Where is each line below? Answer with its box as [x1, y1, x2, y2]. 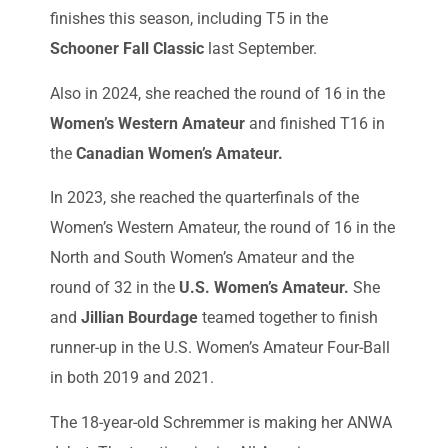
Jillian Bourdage [81, 308, 198, 328]
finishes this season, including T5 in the [50, 9, 328, 29]
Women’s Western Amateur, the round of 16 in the [50, 218, 395, 238]
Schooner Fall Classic [50, 39, 204, 59]
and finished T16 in [245, 113, 385, 133]
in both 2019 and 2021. [50, 368, 214, 388]
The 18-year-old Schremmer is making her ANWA [50, 412, 392, 432]
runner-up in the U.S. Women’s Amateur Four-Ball [50, 338, 390, 358]
